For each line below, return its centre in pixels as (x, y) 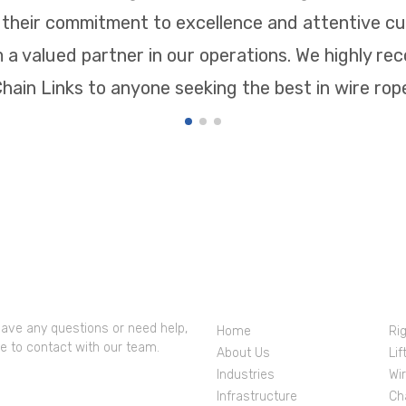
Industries (246, 375)
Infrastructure (257, 396)
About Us (243, 353)
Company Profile (273, 303)
